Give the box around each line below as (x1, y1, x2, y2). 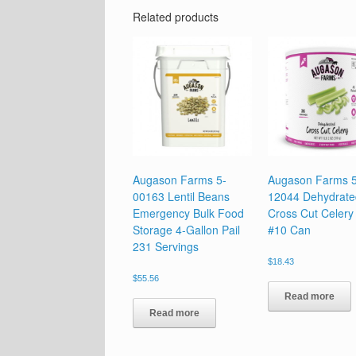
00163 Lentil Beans (133, 188, 230, 204)
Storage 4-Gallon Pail (133, 221, 240, 238)
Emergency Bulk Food (133, 204, 244, 221)
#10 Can (268, 221, 311, 238)
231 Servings (133, 238, 199, 254)
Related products (133, 8, 219, 25)
